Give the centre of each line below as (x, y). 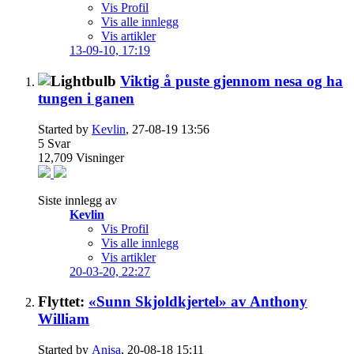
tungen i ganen (86, 98)
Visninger (100, 157)
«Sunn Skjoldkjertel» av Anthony (198, 302)
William (64, 319)
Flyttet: (63, 302)
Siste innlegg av (77, 200)
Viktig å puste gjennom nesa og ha (232, 81)
